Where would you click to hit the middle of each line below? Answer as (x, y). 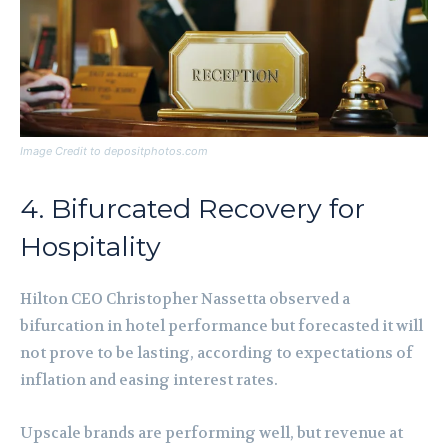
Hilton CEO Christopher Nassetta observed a (185, 299)
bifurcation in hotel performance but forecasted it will (221, 326)
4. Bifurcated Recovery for (192, 209)
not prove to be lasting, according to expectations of (216, 353)
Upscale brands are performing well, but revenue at (211, 433)
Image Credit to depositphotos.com (114, 151)
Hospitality (90, 247)
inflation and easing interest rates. (149, 380)
